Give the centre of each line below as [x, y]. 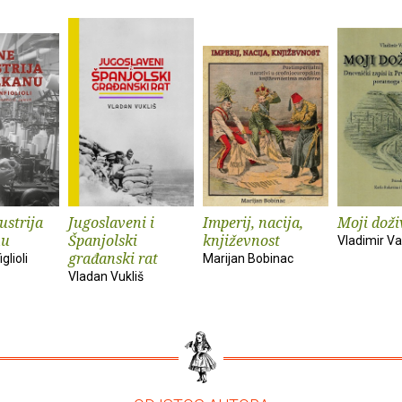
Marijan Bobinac [248, 258]
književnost [241, 240]
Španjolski [103, 240]
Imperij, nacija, [253, 222]
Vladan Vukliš [106, 276]
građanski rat [113, 258]
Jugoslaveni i [111, 222]
